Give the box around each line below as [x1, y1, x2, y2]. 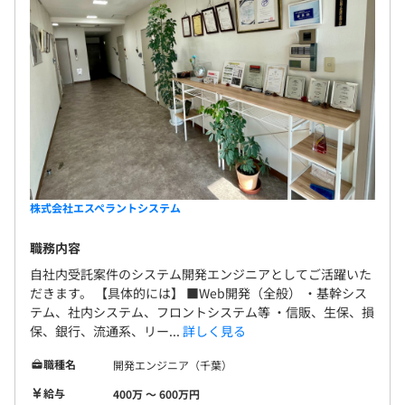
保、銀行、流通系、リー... [30, 321, 183, 340]
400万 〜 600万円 [113, 385, 200, 401]
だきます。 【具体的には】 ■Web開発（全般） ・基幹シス [30, 283, 367, 302]
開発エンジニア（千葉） [113, 356, 232, 372]
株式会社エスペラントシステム [30, 199, 181, 215]
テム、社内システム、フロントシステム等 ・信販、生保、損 [30, 302, 374, 321]
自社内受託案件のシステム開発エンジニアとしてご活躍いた [30, 264, 372, 283]
